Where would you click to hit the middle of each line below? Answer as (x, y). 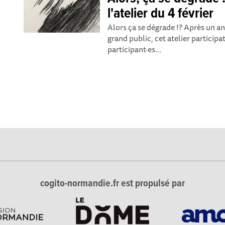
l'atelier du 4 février (161, 14)
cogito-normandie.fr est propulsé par (113, 184)
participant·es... (135, 49)
